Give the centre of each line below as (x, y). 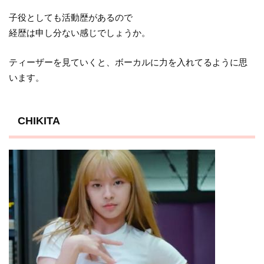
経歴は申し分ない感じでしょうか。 (80, 32)
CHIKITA (39, 120)
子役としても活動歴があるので (71, 17)
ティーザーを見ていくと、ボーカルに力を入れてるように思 (128, 62)
